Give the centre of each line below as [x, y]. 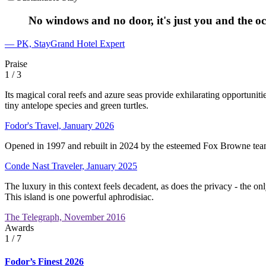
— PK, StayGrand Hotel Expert [65, 43]
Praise [16, 64]
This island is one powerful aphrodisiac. [79, 197]
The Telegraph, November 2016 [65, 217]
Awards [19, 227]
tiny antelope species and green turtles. [77, 105]
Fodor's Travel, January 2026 [59, 125]
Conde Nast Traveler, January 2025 [71, 166]
